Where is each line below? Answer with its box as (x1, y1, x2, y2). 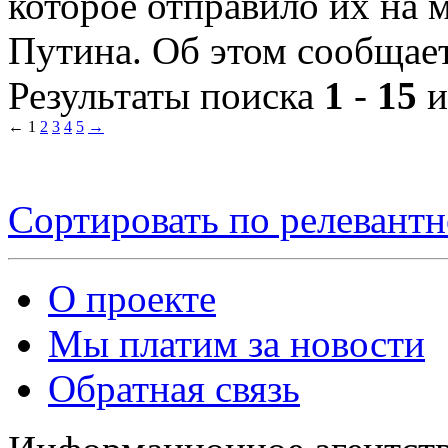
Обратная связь (48, 366, 300, 410)
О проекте (48, 276, 216, 320)
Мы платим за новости (48, 321, 425, 365)
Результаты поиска (8, 73, 324, 117)
